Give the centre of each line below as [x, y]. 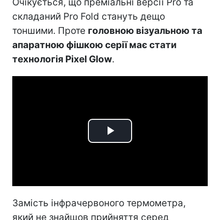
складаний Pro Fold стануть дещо [89, 16]
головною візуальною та [145, 30]
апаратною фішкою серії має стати [95, 45]
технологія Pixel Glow [62, 59]
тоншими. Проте [50, 30]
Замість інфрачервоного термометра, [99, 203]
